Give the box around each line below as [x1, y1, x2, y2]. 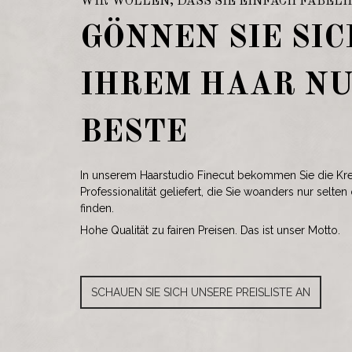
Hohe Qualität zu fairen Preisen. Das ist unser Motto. [80, 224, 340, 236]
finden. [80, 202, 114, 214]
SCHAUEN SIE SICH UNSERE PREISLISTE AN [91, 286, 310, 299]
